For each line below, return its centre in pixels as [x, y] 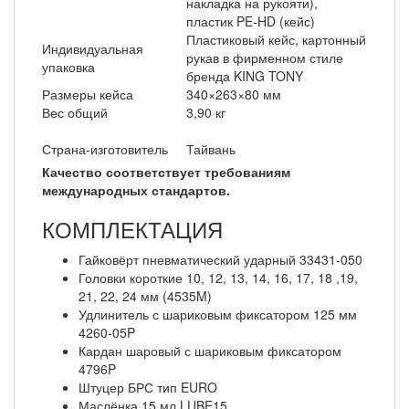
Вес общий [75, 112]
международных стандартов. [136, 190]
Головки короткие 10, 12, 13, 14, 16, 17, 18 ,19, [218, 278]
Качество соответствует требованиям [166, 172]
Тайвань [211, 149]
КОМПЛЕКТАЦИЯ [132, 229]
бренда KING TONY [245, 76]
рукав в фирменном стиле [265, 58]
